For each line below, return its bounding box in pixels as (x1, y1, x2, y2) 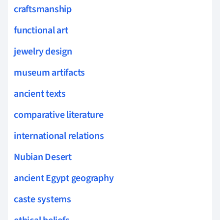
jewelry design (14, 44, 72, 58)
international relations (14, 129, 104, 143)
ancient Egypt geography (14, 171, 114, 185)
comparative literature (14, 108, 104, 122)
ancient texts (14, 86, 66, 101)
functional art (14, 23, 68, 37)
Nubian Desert (14, 150, 72, 164)
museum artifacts (14, 65, 85, 80)
